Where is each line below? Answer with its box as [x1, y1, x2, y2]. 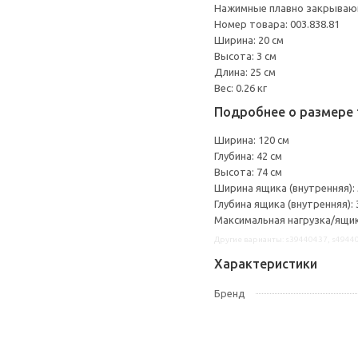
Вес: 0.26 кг [214, 82, 267, 93]
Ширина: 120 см [214, 134, 289, 145]
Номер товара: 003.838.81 [214, 18, 340, 30]
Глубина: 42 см [214, 150, 282, 161]
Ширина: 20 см [214, 34, 284, 46]
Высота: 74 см [214, 166, 282, 177]
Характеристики [214, 257, 317, 271]
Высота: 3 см [214, 50, 276, 62]
